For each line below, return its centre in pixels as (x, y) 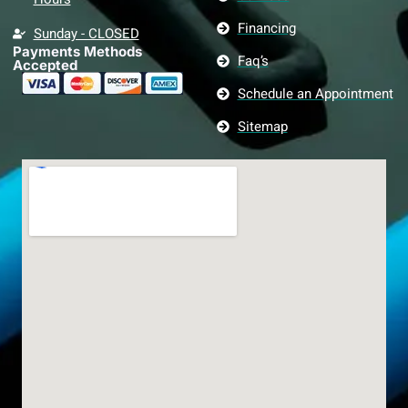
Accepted (45, 65)
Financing (266, 28)
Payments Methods (77, 51)
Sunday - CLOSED (86, 34)
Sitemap (262, 127)
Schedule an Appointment (315, 94)
